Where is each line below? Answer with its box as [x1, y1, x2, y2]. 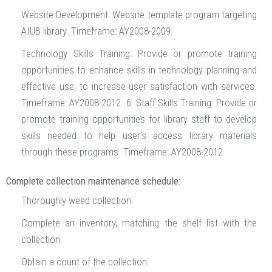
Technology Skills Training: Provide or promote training [21, 47, 257, 60]
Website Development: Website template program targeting [21, 8, 257, 21]
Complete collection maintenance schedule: [6, 175, 180, 188]
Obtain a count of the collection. [21, 256, 149, 268]
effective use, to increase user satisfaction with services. [21, 80, 257, 93]
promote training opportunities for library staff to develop [21, 113, 257, 126]
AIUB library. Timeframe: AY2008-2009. [21, 25, 173, 38]
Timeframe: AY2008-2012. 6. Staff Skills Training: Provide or [21, 97, 257, 109]
